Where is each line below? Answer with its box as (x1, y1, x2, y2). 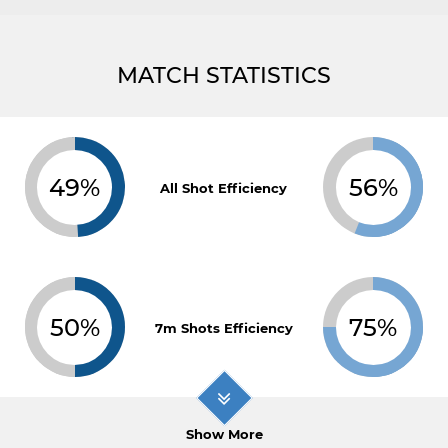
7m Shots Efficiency (154, 320, 293, 336)
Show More (185, 426, 263, 442)
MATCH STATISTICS (117, 62, 331, 89)
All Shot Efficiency (160, 180, 288, 196)
